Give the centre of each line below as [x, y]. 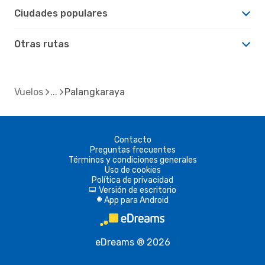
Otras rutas [42, 44]
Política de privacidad [132, 180]
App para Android [136, 200]
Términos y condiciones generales [132, 160]
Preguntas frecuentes [132, 150]
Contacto [132, 140]
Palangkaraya [95, 92]
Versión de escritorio [138, 190]
